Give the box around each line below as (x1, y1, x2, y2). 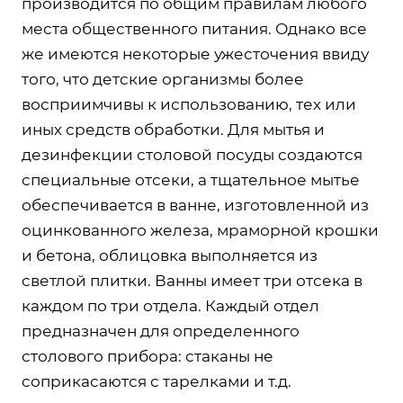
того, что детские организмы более (22, 69, 304, 88)
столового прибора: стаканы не (22, 346, 273, 365)
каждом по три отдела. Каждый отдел (22, 296, 319, 315)
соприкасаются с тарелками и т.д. (22, 372, 291, 390)
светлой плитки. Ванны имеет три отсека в (22, 271, 363, 290)
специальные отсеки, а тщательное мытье (22, 170, 360, 189)
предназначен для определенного (22, 321, 300, 340)
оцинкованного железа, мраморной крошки (22, 220, 379, 239)
